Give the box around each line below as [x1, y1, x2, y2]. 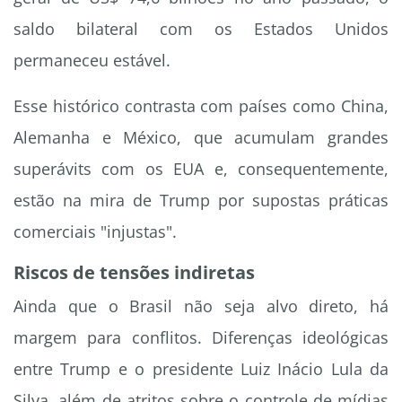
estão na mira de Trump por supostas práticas [13, 189, 389, 212]
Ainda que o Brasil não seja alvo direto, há [13, 295, 389, 318]
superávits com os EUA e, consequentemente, [13, 158, 389, 180]
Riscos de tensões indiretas [13, 260, 255, 285]
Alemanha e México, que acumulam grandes [13, 127, 389, 149]
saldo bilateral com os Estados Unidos [13, 18, 389, 40]
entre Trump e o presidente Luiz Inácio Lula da [13, 358, 389, 380]
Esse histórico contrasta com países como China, [13, 95, 389, 118]
